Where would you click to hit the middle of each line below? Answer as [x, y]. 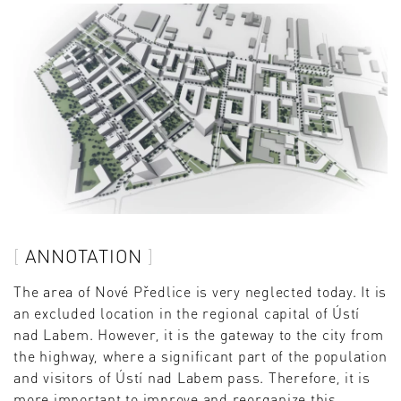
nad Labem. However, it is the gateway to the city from [199, 335]
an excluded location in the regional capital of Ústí [187, 313]
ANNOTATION [83, 255]
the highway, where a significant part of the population [200, 356]
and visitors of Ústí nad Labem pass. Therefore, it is [192, 378]
